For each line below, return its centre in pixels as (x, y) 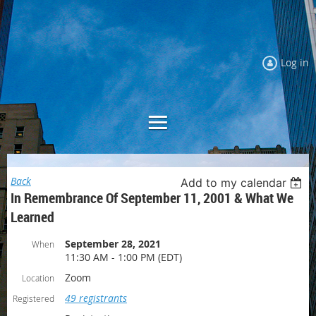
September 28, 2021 (113, 244)
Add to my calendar (234, 183)
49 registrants (96, 298)
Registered (34, 298)
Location (38, 278)
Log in (295, 62)
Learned (32, 217)
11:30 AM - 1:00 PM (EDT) (123, 257)
